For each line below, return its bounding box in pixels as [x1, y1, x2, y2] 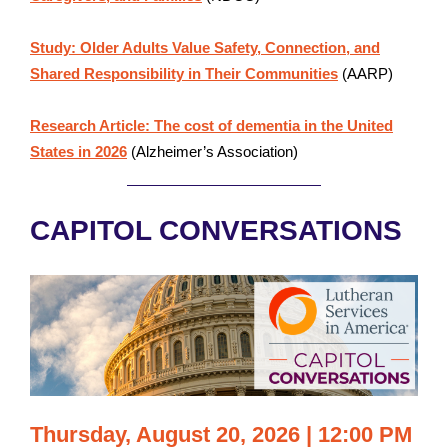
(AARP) [338, 65, 397, 82]
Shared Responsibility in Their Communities [30, 65, 338, 82]
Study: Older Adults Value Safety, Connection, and [30, 39, 380, 56]
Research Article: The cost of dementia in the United [30, 117, 393, 134]
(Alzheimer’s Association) [127, 143, 298, 160]
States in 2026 [30, 143, 127, 160]
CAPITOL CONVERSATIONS [30, 215, 410, 246]
